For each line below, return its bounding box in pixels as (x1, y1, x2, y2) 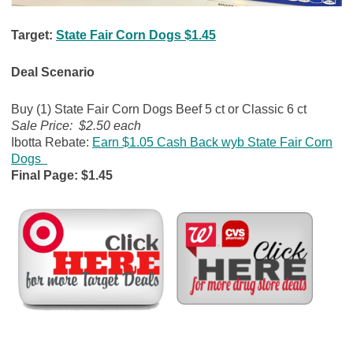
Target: (10, 28, 56, 42)
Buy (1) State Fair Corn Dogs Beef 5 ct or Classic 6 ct (10, 102, 307, 116)
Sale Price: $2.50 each (10, 118, 147, 132)
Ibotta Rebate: (10, 135, 92, 149)
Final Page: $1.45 (10, 168, 119, 182)
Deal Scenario (10, 65, 95, 79)
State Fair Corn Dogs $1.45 (55, 28, 216, 42)
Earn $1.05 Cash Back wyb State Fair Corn (91, 135, 333, 149)
